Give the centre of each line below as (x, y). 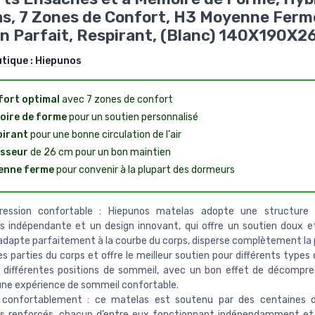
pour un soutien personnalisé (132, 117)
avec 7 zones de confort (116, 99)
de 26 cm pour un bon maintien (99, 152)
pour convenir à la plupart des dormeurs (144, 169)
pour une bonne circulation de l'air (104, 134)
